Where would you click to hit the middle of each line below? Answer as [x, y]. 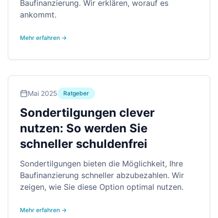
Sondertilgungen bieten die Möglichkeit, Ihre [101, 163]
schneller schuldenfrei [84, 144]
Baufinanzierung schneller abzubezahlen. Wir [102, 175]
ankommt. [38, 15]
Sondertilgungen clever [87, 113]
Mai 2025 [43, 93]
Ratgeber [76, 93]
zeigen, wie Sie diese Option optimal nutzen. [102, 187]
